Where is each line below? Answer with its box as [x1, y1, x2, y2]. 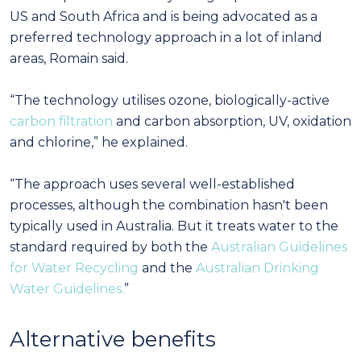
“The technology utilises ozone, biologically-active [10, 92, 330, 108]
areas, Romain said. [10, 50, 128, 66]
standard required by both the [10, 239, 211, 255]
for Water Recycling [10, 259, 139, 276]
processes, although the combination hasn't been [10, 197, 328, 213]
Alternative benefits [10, 326, 216, 352]
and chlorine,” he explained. [10, 134, 188, 150]
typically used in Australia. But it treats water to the [10, 218, 338, 234]
